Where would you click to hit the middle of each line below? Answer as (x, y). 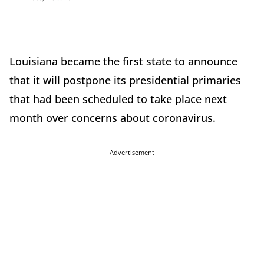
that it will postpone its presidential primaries (125, 80)
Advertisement (132, 153)
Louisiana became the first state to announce (123, 62)
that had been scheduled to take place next (118, 99)
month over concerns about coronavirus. (113, 118)
